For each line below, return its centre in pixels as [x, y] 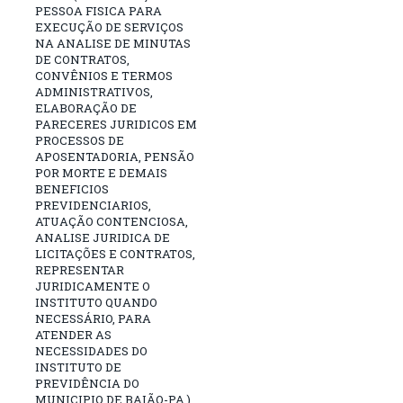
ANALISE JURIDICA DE [103, 238]
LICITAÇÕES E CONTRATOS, [115, 254]
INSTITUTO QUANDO [96, 303]
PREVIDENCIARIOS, [93, 206]
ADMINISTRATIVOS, [94, 92]
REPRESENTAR [80, 270]
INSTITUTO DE [78, 367]
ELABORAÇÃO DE [86, 108]
